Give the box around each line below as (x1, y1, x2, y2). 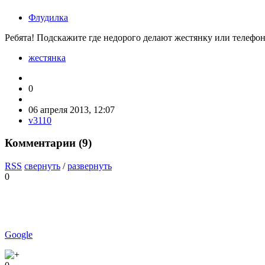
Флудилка (28, 12, 68, 22)
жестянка (28, 52, 66, 63)
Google (5, 230, 33, 240)
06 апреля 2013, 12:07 (28, 104, 115, 115)
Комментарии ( (5, 137, 82, 150)
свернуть (24, 161, 60, 172)
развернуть (67, 161, 112, 172)
